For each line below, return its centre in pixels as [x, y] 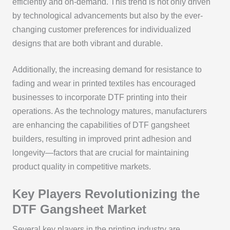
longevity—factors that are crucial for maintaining [100, 153]
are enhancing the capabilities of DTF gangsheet [101, 125]
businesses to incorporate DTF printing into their [99, 98]
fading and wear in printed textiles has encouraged [104, 84]
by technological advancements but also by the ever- [107, 15]
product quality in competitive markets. [81, 167]
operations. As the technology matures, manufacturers [109, 111]
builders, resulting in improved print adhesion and [102, 139]
